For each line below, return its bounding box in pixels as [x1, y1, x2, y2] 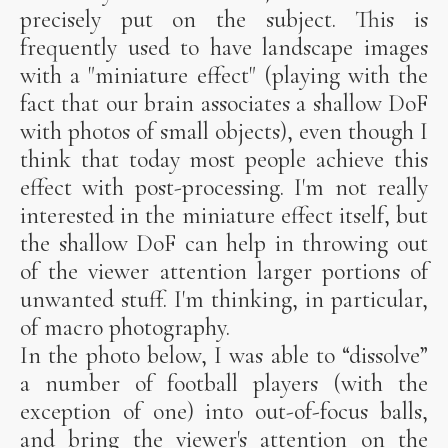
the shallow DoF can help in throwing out [20, 229, 428, 259]
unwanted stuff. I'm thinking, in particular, [20, 285, 428, 315]
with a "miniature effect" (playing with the [20, 61, 428, 91]
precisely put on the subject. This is [20, 5, 428, 35]
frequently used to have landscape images [20, 33, 428, 63]
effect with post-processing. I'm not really [20, 173, 428, 203]
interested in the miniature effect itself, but [20, 201, 428, 231]
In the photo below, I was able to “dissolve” [20, 341, 428, 371]
